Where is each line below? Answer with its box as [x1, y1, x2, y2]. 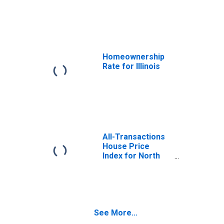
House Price [102, 141, 149, 151]
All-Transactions [102, 132, 165, 141]
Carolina [102, 160, 134, 170]
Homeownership [102, 52, 164, 61]
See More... [94, 208, 137, 217]
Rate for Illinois [102, 61, 160, 71]
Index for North [102, 151, 160, 160]
